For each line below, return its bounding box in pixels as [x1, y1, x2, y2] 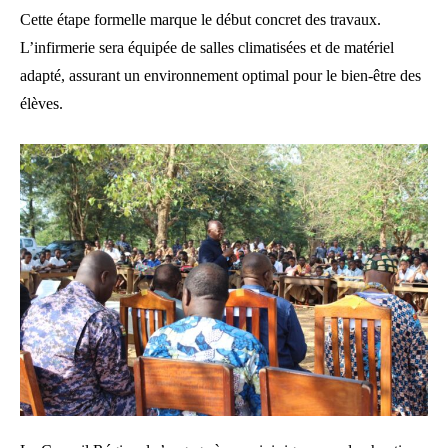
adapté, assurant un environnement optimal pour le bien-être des [20, 67, 421, 85]
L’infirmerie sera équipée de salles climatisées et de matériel [20, 39, 394, 57]
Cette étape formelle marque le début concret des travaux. [20, 11, 381, 29]
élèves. [20, 95, 63, 113]
